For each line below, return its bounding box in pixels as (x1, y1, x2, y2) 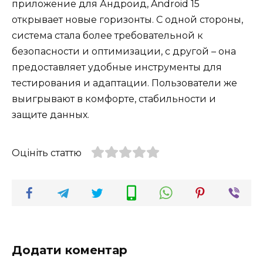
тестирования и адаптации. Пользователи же (12, 77, 237, 89)
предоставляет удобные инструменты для (12, 61, 222, 73)
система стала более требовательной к (12, 29, 203, 41)
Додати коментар (12, 242, 127, 257)
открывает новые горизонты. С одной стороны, (12, 14, 243, 25)
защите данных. (12, 109, 89, 120)
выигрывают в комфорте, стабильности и (12, 93, 216, 104)
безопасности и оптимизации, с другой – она (12, 45, 236, 57)
